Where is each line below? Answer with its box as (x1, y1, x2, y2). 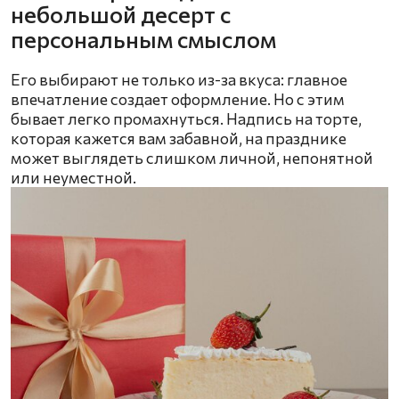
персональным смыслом (11, 25, 276, 53)
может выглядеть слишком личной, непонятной (11, 148, 373, 168)
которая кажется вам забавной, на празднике (11, 128, 346, 149)
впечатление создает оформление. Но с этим (11, 89, 345, 110)
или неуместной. (11, 167, 136, 188)
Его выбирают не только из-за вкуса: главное (11, 69, 347, 90)
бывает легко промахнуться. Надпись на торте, (11, 109, 362, 129)
